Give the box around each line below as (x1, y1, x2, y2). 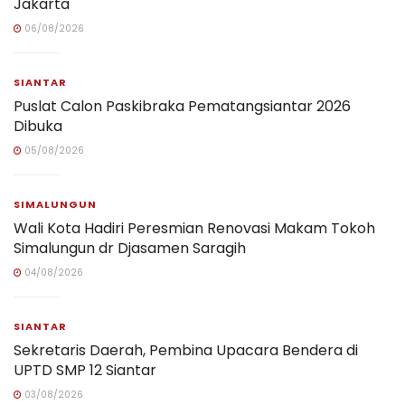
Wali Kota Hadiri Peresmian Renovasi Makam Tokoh (14, 218, 375, 240)
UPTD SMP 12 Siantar (14, 360, 156, 381)
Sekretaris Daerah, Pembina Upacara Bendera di (14, 340, 358, 362)
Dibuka (14, 116, 62, 137)
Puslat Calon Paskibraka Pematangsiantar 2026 (14, 96, 351, 118)
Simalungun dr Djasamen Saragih (14, 238, 246, 259)
